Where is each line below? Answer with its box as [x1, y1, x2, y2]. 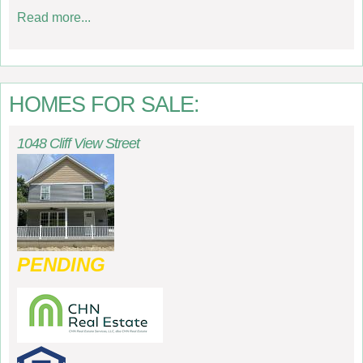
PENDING [17, 254, 105, 275]
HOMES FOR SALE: [9, 92, 199, 117]
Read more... [17, 10, 91, 24]
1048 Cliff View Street [17, 135, 139, 152]
